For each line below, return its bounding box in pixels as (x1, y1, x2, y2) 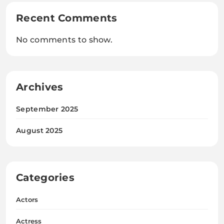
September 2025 (16, 104, 78, 113)
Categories (16, 171, 74, 183)
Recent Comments (16, 11, 117, 24)
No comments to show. (16, 34, 112, 44)
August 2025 (16, 125, 63, 135)
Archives (16, 80, 63, 93)
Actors (16, 195, 38, 203)
